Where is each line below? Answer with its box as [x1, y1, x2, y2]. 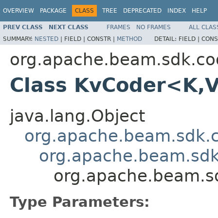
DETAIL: [154, 35, 179, 42]
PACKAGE [40, 7, 67, 14]
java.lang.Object [10, 106, 145, 126]
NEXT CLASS [49, 23, 89, 31]
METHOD [117, 35, 142, 42]
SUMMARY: [3, 35, 35, 42]
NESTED [35, 35, 58, 42]
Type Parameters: [10, 193, 150, 210]
